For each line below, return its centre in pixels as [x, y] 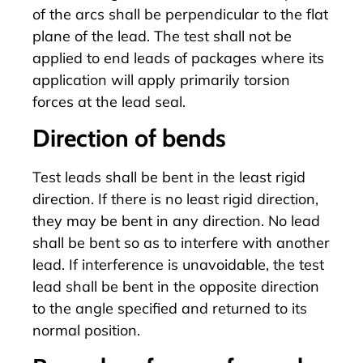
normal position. [86, 331]
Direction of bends [129, 139]
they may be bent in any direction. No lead [176, 221]
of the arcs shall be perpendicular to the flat [180, 14]
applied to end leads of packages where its [178, 58]
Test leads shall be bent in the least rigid [169, 177]
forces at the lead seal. [109, 101]
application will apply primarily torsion [161, 79]
